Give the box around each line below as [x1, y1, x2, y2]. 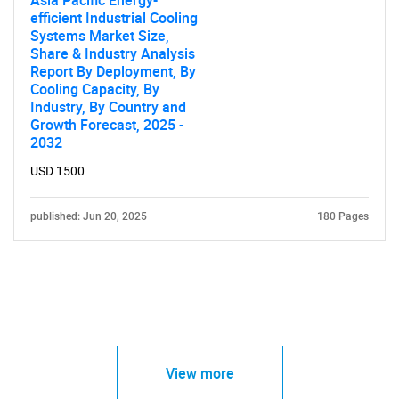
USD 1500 [30, 163, 85, 178]
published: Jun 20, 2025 [30, 209, 147, 223]
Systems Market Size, [30, 25, 169, 45]
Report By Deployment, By [30, 61, 196, 81]
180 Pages [317, 209, 369, 223]
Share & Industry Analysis [30, 43, 195, 63]
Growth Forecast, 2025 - [30, 114, 183, 134]
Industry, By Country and [30, 96, 186, 117]
